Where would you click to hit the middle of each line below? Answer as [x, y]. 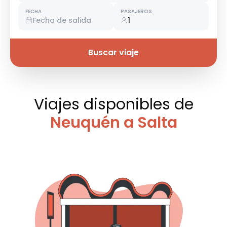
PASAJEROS [136, 12]
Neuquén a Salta [113, 123]
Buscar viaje [113, 53]
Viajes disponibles [104, 105]
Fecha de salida [62, 21]
